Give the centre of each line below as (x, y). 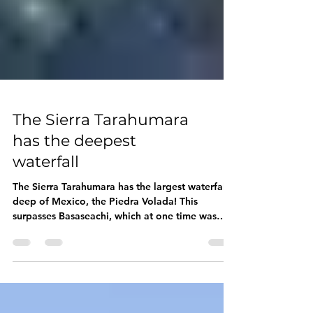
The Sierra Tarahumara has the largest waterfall (121, 212)
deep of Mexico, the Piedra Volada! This (105, 226)
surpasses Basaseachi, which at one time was (115, 241)
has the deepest (74, 166)
